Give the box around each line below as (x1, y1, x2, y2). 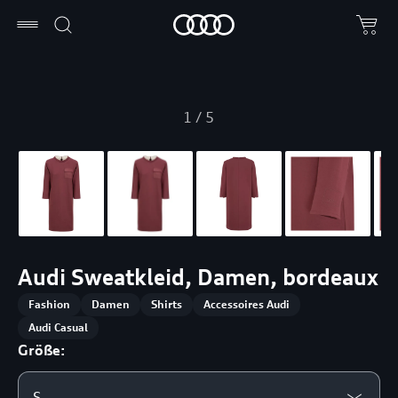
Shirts (151, 297, 183, 311)
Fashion (28, 297, 71, 311)
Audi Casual (28, 320, 89, 334)
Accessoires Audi (203, 297, 291, 311)
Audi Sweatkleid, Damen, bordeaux (18, 263, 379, 291)
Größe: (18, 340, 66, 359)
